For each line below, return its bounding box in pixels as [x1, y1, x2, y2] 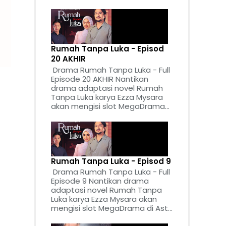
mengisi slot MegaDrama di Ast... [51, 203, 173, 214]
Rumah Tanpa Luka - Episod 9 [51, 155, 171, 166]
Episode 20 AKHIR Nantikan [51, 73, 148, 84]
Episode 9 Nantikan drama [51, 176, 149, 187]
